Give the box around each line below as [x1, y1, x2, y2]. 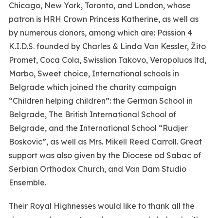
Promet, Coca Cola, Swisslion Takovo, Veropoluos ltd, [8, 54, 206, 65]
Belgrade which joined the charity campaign [8, 82, 176, 92]
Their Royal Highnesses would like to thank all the [8, 200, 195, 211]
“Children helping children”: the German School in [8, 95, 193, 106]
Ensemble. [8, 177, 46, 187]
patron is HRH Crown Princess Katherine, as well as [8, 14, 199, 24]
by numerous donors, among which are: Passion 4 [8, 27, 192, 37]
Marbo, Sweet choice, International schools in [8, 68, 179, 78]
